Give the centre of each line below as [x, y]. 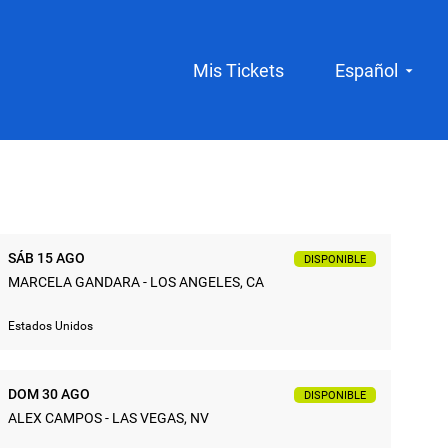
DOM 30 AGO [49, 393]
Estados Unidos [50, 325]
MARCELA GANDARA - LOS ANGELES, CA [136, 281]
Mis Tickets [238, 70]
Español [366, 70]
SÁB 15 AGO [46, 257]
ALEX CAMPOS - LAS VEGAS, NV [108, 417]
